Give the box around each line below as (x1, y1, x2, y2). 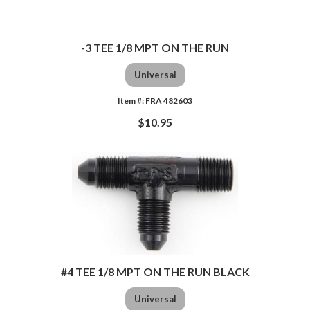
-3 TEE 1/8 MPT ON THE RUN (81, 40, 229, 54)
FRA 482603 (145, 95, 192, 106)
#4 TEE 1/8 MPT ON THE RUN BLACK (60, 264, 250, 278)
